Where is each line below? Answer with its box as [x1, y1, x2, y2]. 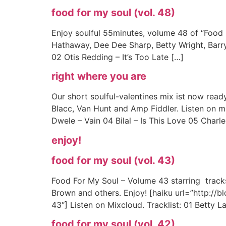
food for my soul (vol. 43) [51, 154, 175, 166]
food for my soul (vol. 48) [51, 6, 175, 19]
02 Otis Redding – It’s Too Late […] [51, 51, 184, 62]
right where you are [51, 70, 146, 83]
